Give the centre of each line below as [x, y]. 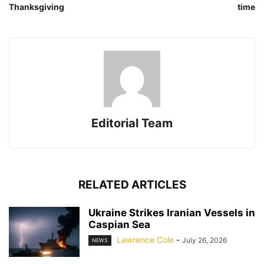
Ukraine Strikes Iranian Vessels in [172, 212]
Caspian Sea [119, 224]
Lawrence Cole [145, 239]
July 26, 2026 [204, 240]
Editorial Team [132, 123]
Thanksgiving [37, 6]
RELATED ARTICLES [132, 184]
